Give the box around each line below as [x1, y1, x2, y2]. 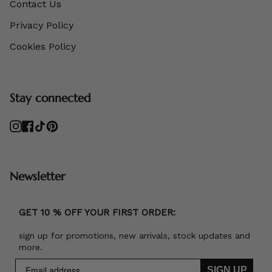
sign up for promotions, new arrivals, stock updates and [19, 231, 250, 241]
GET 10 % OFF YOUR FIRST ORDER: [19, 207, 175, 219]
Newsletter [10, 168, 65, 183]
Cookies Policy [10, 41, 76, 53]
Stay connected [10, 90, 90, 105]
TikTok [46, 119, 72, 129]
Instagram [21, 119, 62, 129]
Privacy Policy [10, 19, 73, 32]
